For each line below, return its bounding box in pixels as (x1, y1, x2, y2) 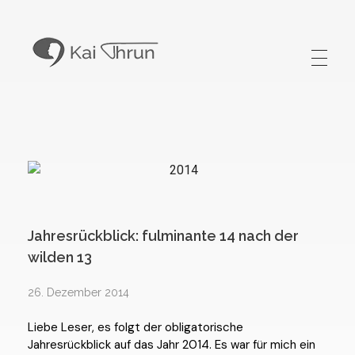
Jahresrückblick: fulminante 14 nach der (28, 227, 299, 244)
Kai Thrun (40, 74, 51, 97)
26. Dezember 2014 (28, 285, 129, 299)
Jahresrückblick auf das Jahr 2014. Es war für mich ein (28, 336, 315, 353)
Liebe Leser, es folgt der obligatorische (28, 319, 243, 335)
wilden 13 (28, 249, 92, 265)
